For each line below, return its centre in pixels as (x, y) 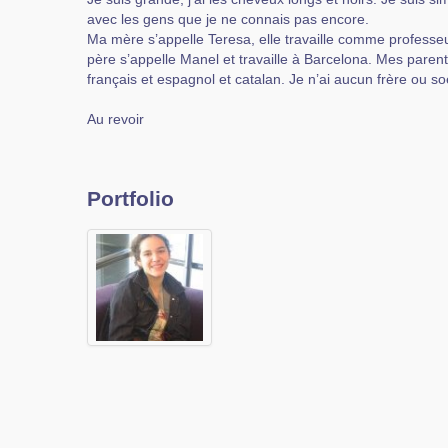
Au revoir (115, 119)
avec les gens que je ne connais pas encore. (228, 19)
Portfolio (130, 198)
